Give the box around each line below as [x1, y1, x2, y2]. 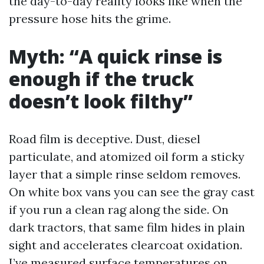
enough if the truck [9, 66, 194, 91]
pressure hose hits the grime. [9, 11, 171, 26]
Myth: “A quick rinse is [9, 44, 222, 69]
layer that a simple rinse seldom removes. [9, 167, 240, 181]
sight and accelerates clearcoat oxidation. [9, 237, 242, 252]
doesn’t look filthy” [9, 88, 193, 114]
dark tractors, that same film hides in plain [9, 220, 245, 235]
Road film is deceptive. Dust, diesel [9, 131, 200, 146]
